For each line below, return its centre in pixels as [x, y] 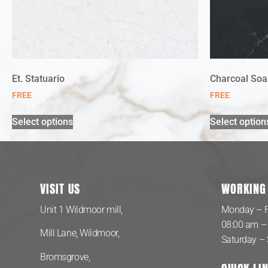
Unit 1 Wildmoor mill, [81, 210]
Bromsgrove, [66, 257]
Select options [42, 121]
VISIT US [60, 189]
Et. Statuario [38, 79]
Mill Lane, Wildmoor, [81, 233]
